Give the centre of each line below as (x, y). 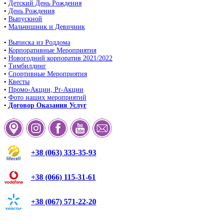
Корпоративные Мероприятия (52, 51)
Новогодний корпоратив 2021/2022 (60, 58)
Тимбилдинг (27, 66)
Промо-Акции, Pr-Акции (46, 90)
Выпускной (25, 19)
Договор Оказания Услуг (47, 106)
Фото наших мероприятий (47, 98)
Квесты (19, 82)
